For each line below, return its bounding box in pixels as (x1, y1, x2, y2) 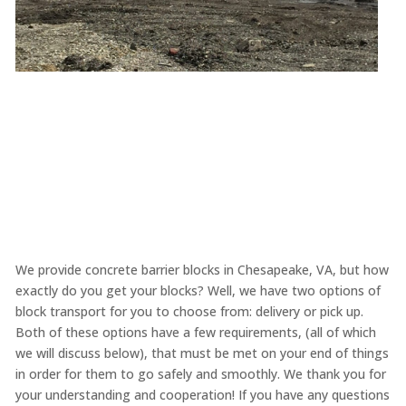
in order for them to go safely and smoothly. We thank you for (14, 365, 386, 383)
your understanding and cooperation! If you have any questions (14, 386, 390, 404)
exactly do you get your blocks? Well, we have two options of (14, 282, 381, 300)
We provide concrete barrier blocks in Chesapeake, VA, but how (14, 261, 389, 279)
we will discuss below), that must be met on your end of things (14, 344, 389, 362)
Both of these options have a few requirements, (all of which (14, 324, 376, 342)
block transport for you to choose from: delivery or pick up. (14, 303, 363, 321)
